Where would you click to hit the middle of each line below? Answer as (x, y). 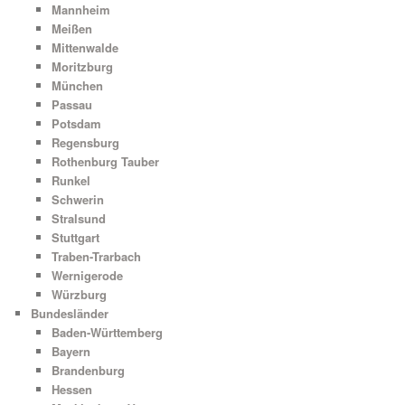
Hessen (71, 389)
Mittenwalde (85, 47)
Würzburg (79, 294)
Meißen (71, 28)
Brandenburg (88, 370)
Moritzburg (82, 66)
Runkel (71, 180)
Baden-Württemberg (107, 332)
